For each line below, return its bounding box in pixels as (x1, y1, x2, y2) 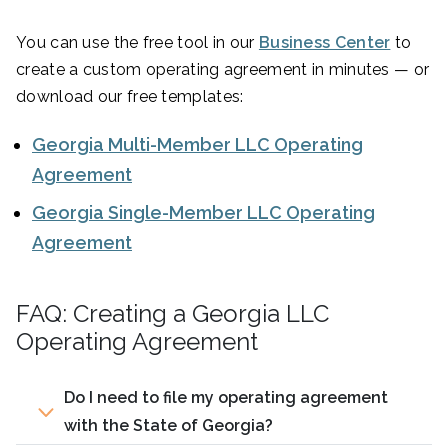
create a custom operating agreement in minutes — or (16, 60, 430, 80)
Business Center (258, 33, 391, 53)
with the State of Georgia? (64, 416, 273, 436)
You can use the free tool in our (16, 33, 259, 53)
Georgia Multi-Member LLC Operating (32, 134, 363, 156)
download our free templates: (16, 87, 244, 107)
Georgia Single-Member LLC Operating (32, 202, 375, 224)
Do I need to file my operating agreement (64, 388, 388, 408)
